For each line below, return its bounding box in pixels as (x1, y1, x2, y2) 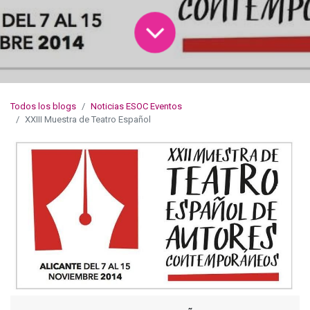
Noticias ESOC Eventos (91, 100, 182, 111)
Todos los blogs (10, 100, 76, 111)
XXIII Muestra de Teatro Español (25, 113, 151, 125)
